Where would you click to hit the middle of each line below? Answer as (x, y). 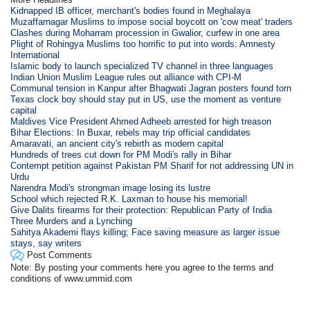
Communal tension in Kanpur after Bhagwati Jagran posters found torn (151, 88)
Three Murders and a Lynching (72, 221)
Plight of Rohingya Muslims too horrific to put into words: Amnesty (143, 44)
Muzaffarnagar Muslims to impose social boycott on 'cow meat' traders (152, 21)
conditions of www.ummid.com (72, 278)
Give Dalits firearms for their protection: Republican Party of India (142, 210)
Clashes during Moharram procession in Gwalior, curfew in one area (145, 33)
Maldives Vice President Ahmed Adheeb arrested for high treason (141, 121)
